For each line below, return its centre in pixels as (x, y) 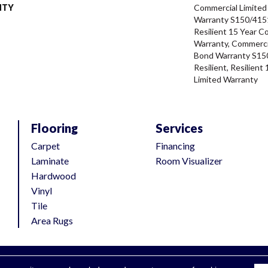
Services (179, 128)
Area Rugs (52, 221)
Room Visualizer (189, 161)
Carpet (45, 146)
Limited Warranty (226, 80)
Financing (175, 146)
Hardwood (54, 176)
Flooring (54, 128)
